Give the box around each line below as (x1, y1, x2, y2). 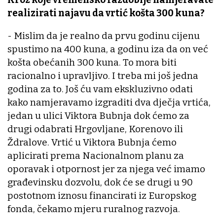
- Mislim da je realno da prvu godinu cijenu (7, 30, 200, 42)
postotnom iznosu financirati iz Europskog (7, 190, 196, 202)
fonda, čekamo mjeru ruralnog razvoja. (7, 203, 180, 215)
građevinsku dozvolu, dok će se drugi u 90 (7, 177, 193, 188)
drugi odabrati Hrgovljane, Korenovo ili (7, 123, 183, 135)
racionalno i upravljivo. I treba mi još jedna (7, 70, 198, 82)
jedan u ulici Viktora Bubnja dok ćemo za (7, 110, 189, 122)
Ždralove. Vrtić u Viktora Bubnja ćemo (7, 137, 177, 148)
